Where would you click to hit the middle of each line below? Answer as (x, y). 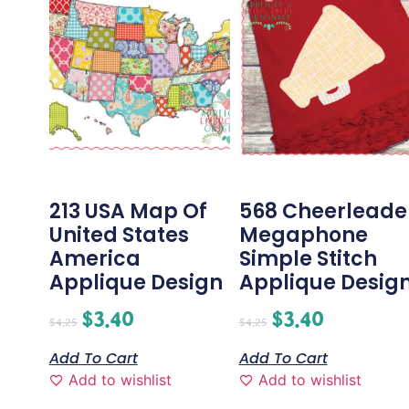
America (94, 259)
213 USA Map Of (128, 212)
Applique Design (136, 283)
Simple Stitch (308, 259)
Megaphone (303, 236)
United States (119, 236)
